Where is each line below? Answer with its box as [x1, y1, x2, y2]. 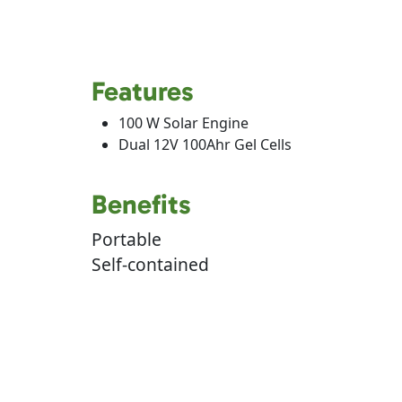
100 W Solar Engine [118, 113, 249, 133]
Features [92, 75, 194, 108]
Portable [92, 227, 162, 251]
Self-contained [92, 252, 209, 276]
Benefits [92, 188, 191, 221]
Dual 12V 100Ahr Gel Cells [118, 135, 292, 154]
